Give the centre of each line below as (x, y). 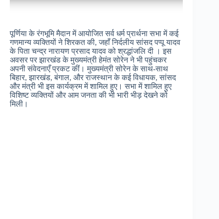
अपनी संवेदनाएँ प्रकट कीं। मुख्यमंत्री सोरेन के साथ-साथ (89, 68)
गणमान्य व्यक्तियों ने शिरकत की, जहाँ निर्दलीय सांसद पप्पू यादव (95, 42)
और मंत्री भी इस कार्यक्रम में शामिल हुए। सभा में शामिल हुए (91, 86)
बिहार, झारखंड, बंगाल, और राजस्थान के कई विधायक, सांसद (93, 77)
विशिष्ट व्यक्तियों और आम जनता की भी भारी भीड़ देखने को (89, 95)
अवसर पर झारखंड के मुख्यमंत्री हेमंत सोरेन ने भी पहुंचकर (88, 60)
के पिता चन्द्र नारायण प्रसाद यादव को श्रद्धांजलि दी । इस (91, 51)
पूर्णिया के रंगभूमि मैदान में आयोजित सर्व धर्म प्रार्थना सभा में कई (94, 33)
